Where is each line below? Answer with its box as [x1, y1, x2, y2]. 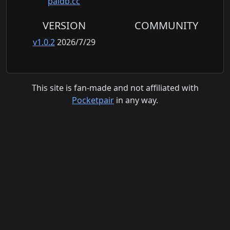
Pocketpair [72, 94, 114, 106]
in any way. [114, 94, 158, 106]
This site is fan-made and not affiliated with [31, 82, 199, 94]
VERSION [42, 18, 86, 33]
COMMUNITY [134, 18, 198, 33]
